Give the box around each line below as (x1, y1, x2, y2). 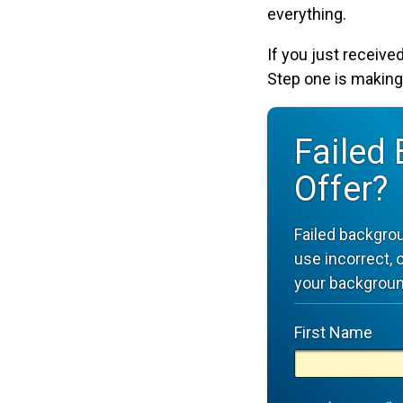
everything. (267, 4, 346, 24)
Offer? (294, 169, 389, 210)
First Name (294, 323, 372, 343)
